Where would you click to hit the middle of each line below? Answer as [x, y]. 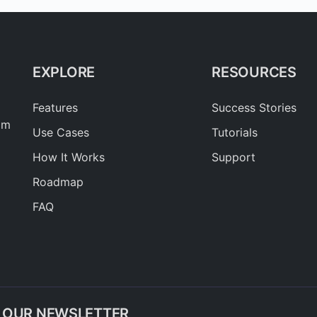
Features [55, 107]
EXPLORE [64, 72]
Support [234, 157]
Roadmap [58, 181]
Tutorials [235, 132]
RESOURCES [254, 72]
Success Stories [254, 107]
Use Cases [61, 132]
